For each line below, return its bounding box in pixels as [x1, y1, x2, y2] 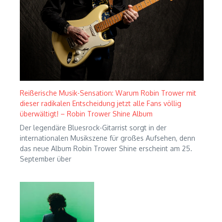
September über [20, 154, 71, 163]
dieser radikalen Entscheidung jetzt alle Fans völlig [20, 99, 181, 108]
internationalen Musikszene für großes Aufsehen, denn [20, 133, 195, 142]
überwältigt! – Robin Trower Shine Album [20, 109, 153, 118]
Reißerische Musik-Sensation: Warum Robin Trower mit [20, 88, 196, 97]
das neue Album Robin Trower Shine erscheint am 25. [20, 144, 192, 153]
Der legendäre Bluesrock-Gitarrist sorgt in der [20, 123, 166, 132]
